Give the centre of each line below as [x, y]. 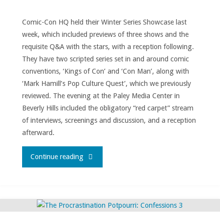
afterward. [38, 133]
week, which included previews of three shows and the [105, 35]
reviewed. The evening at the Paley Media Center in [101, 96]
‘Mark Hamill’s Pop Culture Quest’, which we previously [106, 84]
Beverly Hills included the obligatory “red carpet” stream [108, 108]
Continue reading [57, 156]
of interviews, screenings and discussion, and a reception [109, 121]
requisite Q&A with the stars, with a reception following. [108, 47]
